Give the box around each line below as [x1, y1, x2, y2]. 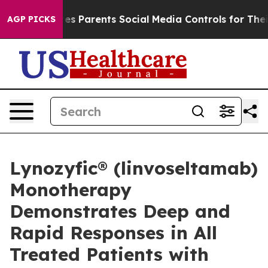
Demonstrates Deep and [10, 200, 230, 223]
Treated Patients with [10, 243, 209, 266]
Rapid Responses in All [10, 221, 217, 244]
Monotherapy [10, 178, 132, 201]
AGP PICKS [7, 14, 56, 25]
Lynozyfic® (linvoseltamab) [10, 157, 258, 179]
